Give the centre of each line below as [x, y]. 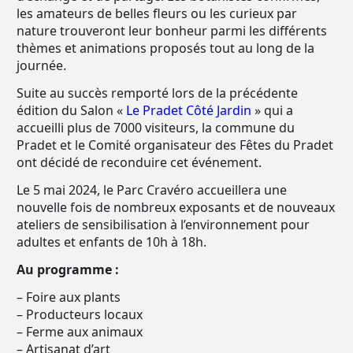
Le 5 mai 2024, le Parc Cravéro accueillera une [152, 190]
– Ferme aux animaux [80, 332]
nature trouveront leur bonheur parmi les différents [172, 31]
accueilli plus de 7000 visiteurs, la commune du [156, 128]
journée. [41, 65]
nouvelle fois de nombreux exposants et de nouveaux [176, 207]
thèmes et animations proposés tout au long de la [165, 48]
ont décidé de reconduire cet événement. [139, 162]
